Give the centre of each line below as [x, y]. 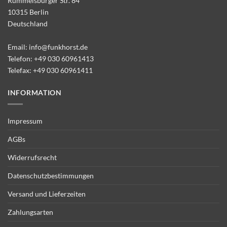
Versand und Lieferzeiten [47, 194]
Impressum [25, 121]
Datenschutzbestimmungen [51, 176]
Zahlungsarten [30, 212]
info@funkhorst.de [58, 47]
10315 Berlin [28, 12]
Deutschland [28, 23]
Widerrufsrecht [32, 158]
